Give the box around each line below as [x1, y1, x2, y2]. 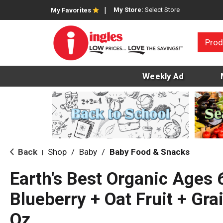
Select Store [145, 6, 180, 13]
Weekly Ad [142, 71, 184, 82]
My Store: [113, 6, 145, 13]
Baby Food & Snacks [110, 147, 190, 157]
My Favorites [51, 6, 91, 14]
